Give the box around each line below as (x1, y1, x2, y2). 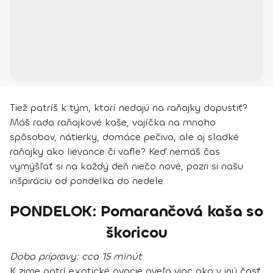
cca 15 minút (79, 250, 142, 263)
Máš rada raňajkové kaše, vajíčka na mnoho (10, 116, 216, 129)
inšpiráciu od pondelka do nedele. (10, 174, 165, 188)
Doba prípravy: (10, 250, 79, 263)
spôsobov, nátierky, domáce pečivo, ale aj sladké (10, 130, 239, 144)
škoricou (105, 222, 168, 243)
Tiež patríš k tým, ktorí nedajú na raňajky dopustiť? (10, 101, 247, 115)
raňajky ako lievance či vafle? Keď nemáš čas (10, 145, 220, 158)
